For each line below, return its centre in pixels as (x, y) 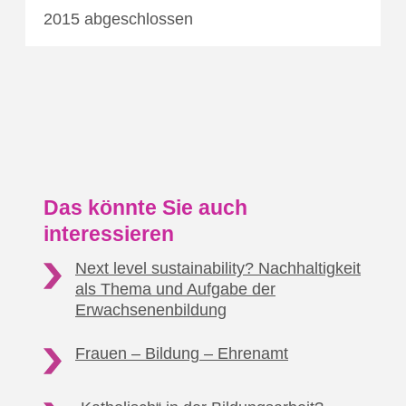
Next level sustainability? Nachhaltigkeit (218, 268)
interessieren (109, 235)
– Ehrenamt (246, 353)
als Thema (113, 289)
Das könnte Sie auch (145, 208)
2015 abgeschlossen (118, 19)
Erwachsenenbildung (151, 309)
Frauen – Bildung (137, 353)
